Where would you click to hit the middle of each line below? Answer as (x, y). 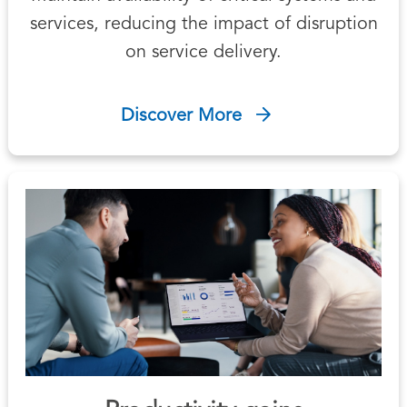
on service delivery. (203, 52)
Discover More (181, 116)
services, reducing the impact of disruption (203, 24)
